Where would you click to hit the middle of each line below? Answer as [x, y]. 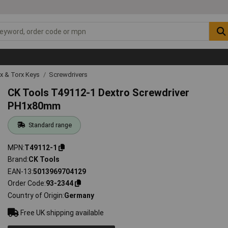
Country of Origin [35, 195]
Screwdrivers [68, 74]
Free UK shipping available [62, 212]
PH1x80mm [34, 106]
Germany [79, 195]
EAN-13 [20, 171]
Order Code [26, 183]
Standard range [50, 125]
